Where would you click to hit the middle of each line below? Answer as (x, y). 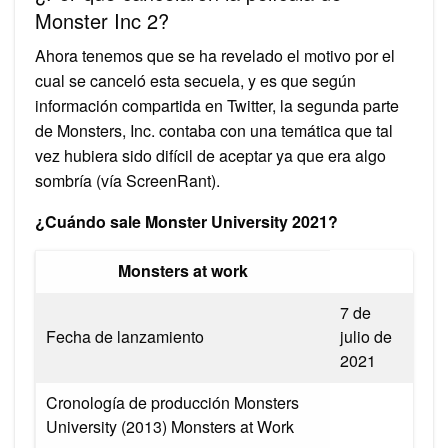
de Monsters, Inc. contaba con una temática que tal (214, 130)
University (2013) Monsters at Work (170, 426)
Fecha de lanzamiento (125, 336)
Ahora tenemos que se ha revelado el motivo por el (215, 55)
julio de (366, 336)
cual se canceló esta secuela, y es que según (195, 80)
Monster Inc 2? (102, 20)
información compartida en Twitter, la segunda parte (217, 105)
